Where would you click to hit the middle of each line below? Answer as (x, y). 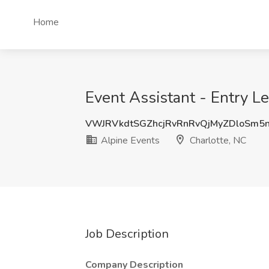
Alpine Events (129, 141)
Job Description (127, 234)
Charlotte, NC (217, 141)
